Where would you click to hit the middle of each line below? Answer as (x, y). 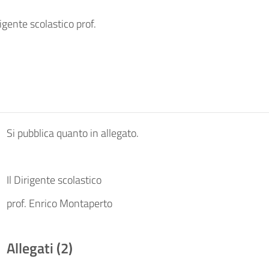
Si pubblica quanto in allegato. (72, 133)
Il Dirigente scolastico (54, 180)
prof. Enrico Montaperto (59, 203)
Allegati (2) (39, 248)
